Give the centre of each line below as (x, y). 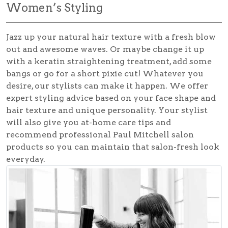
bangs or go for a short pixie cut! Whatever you (105, 74)
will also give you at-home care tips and (89, 123)
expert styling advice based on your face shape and (111, 98)
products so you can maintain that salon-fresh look (113, 147)
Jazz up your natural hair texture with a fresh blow (111, 37)
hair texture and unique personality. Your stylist (107, 110)
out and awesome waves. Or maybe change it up (105, 49)
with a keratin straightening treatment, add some (109, 62)
